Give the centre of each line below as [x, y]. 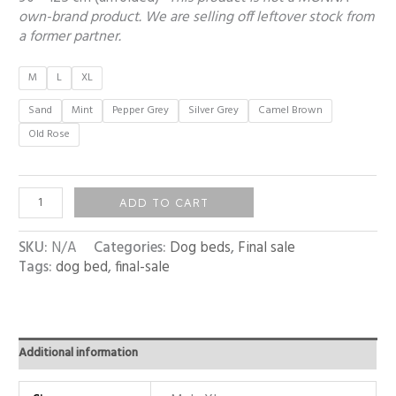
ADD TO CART [164, 203]
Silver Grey [214, 110]
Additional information [79, 353]
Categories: [132, 249]
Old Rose [49, 134]
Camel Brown [291, 110]
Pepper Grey [141, 110]
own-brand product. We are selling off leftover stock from [197, 18]
